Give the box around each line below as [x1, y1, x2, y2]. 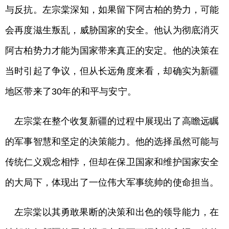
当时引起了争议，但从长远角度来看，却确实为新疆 [5, 66, 219, 76]
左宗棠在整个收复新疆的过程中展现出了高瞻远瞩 [14, 116, 219, 126]
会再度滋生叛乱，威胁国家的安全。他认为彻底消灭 [5, 25, 219, 35]
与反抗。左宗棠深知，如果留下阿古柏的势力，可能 [5, 5, 219, 15]
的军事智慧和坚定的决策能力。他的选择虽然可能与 [5, 136, 219, 147]
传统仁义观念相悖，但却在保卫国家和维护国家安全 [5, 157, 219, 167]
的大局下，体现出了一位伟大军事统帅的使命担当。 [5, 177, 219, 188]
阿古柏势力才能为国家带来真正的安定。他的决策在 [5, 45, 219, 56]
